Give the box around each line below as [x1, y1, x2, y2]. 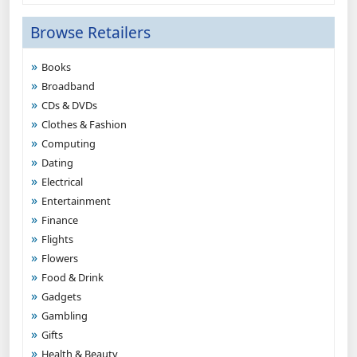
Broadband [41, 79, 95, 93]
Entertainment [41, 194, 111, 208]
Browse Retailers [30, 22, 151, 43]
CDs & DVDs [41, 98, 97, 112]
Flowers [41, 251, 78, 265]
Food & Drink [41, 270, 104, 284]
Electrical [41, 175, 83, 189]
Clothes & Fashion [41, 117, 127, 131]
